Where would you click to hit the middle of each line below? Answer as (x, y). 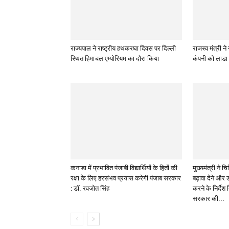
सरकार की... (209, 199)
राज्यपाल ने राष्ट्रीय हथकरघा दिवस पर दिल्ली (123, 48)
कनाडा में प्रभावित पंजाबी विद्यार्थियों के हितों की (124, 168)
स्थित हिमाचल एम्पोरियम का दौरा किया (115, 59)
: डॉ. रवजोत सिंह (90, 188)
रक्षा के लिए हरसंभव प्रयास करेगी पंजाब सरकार (126, 178)
